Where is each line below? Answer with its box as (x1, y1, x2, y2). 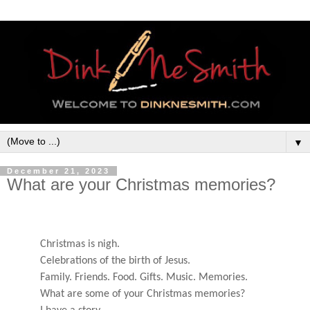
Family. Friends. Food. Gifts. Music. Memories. (7, 271, 248, 283)
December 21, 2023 (7, 166, 110, 175)
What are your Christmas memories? (7, 174, 275, 194)
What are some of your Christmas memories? (40, 288, 245, 300)
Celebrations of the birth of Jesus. (40, 255, 190, 266)
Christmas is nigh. (7, 238, 120, 250)
